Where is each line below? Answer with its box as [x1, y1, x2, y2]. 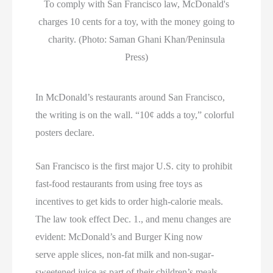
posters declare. [35, 127, 95, 138]
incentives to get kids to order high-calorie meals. [35, 196, 224, 207]
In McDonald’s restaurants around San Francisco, [35, 92, 225, 103]
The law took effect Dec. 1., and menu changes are [35, 213, 232, 224]
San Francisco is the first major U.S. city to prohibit [35, 160, 233, 171]
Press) [125, 52, 148, 63]
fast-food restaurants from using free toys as [35, 178, 203, 189]
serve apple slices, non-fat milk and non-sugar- [35, 249, 214, 260]
